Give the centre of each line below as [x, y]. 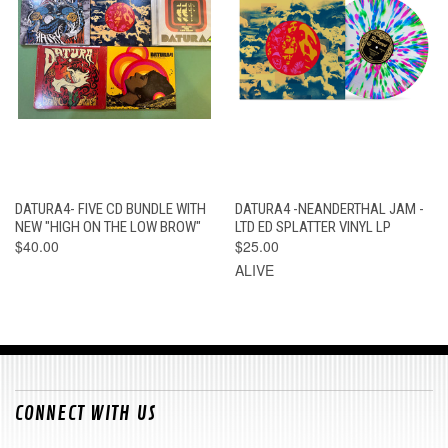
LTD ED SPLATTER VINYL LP [312, 226]
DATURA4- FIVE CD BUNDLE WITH [110, 208]
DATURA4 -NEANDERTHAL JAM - [329, 208]
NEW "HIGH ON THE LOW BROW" [108, 226]
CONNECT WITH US [86, 413]
